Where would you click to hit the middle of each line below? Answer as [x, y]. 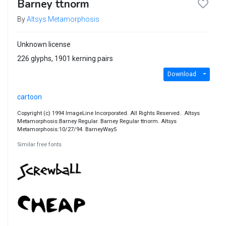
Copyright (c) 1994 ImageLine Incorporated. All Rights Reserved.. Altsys [108, 113]
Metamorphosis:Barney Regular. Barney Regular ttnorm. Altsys [97, 121]
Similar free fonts [39, 144]
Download [182, 74]
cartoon [29, 97]
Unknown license [44, 44]
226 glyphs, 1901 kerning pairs [65, 58]
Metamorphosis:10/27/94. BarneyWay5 [67, 129]
